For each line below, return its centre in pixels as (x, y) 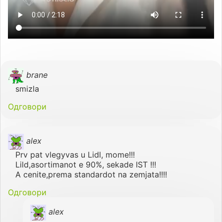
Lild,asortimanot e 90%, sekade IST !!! (86, 164)
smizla (27, 88)
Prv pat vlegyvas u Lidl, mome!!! (75, 154)
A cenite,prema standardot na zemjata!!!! (91, 174)
